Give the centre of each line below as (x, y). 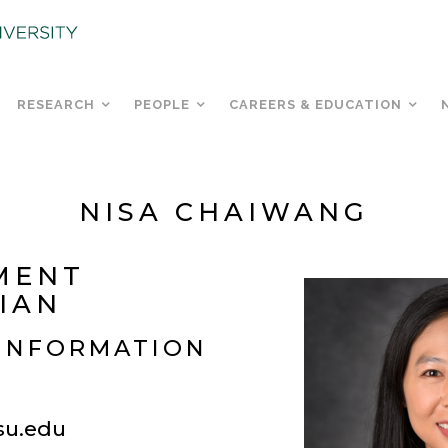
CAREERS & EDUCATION (315, 104)
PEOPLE (162, 104)
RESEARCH (56, 104)
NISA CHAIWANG (224, 211)
